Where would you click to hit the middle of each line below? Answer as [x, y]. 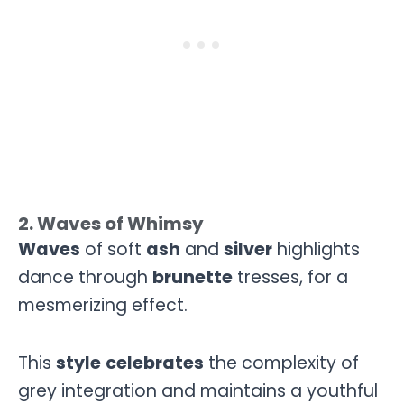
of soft [113, 249]
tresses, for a [290, 277]
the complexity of [281, 363]
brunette [193, 277]
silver [248, 249]
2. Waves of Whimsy [111, 223]
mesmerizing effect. [103, 305]
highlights [316, 249]
